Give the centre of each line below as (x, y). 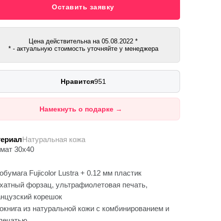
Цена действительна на (65, 41)
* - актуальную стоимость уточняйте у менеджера (83, 49)
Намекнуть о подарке (77, 109)
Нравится (77, 81)
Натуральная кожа (54, 139)
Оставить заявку (83, 7)
